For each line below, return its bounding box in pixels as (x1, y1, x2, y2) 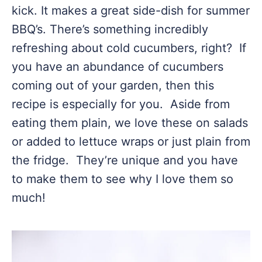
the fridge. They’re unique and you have (12, 153, 238, 167)
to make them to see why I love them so (12, 172, 233, 186)
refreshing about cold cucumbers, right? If (12, 41, 246, 55)
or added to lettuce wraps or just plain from (12, 135, 250, 149)
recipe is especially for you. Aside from (12, 97, 230, 111)
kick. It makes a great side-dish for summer (12, 4, 250, 18)
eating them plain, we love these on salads (12, 116, 248, 130)
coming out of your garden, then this (12, 78, 214, 92)
